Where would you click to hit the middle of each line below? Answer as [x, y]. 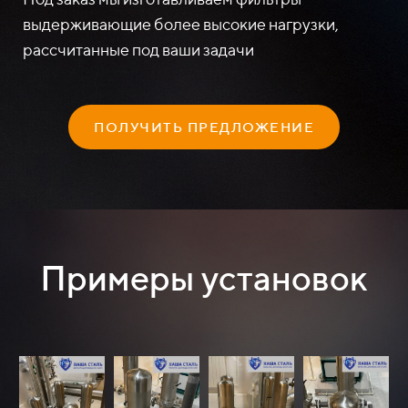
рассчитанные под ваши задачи [138, 49]
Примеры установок [204, 277]
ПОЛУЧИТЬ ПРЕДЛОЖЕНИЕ [204, 127]
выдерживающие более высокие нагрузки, [181, 24]
